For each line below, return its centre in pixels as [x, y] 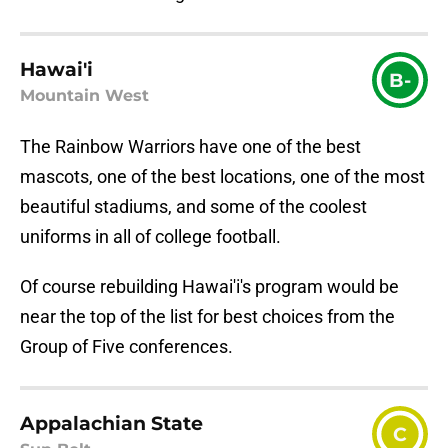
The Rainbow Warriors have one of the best [190, 147]
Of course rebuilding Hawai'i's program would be [209, 287]
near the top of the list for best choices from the [207, 317]
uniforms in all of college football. [150, 237]
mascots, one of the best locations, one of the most [222, 177]
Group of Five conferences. [126, 347]
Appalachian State [111, 422]
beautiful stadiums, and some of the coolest [193, 207]
